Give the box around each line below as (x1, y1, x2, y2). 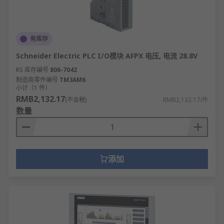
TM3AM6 (59, 75, 85, 84)
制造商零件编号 (16, 75, 58, 84)
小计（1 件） (16, 83, 51, 92)
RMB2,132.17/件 (163, 95, 208, 104)
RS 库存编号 (16, 65, 48, 74)
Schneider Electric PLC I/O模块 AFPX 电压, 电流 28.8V (16, 51, 197, 60)
